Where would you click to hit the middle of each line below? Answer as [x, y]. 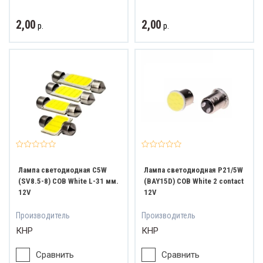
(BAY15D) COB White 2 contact [194, 181]
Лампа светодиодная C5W [63, 170]
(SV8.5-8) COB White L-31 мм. [68, 181]
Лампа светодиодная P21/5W [193, 170]
